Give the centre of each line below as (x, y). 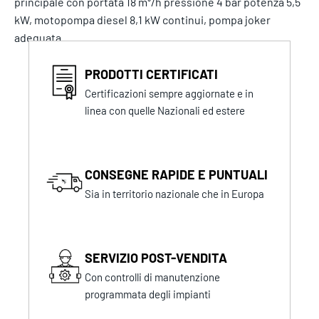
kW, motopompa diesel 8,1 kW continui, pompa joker (142, 20)
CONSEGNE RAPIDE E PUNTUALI (177, 175)
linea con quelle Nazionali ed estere (165, 111)
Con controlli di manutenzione (153, 277)
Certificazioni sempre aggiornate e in (169, 94)
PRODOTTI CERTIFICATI (152, 74)
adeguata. (39, 38)
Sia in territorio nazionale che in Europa (175, 194)
